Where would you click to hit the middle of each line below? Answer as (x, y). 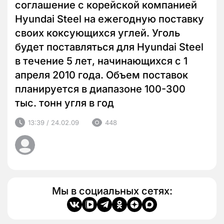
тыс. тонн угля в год (64, 103)
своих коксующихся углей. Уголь (97, 33)
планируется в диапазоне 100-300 (100, 89)
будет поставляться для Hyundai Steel (109, 47)
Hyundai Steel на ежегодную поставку (109, 19)
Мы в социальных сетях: (112, 191)
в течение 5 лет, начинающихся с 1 (101, 61)
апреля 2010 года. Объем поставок (101, 75)
